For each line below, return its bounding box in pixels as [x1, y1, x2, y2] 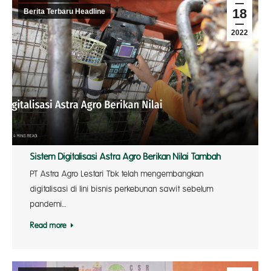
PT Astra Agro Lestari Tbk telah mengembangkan [30, 169, 204, 179]
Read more [30, 221, 67, 230]
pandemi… [30, 200, 67, 209]
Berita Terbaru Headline [24, 7, 105, 16]
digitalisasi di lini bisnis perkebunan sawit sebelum [30, 184, 214, 194]
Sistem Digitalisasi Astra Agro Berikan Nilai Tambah [30, 152, 221, 163]
